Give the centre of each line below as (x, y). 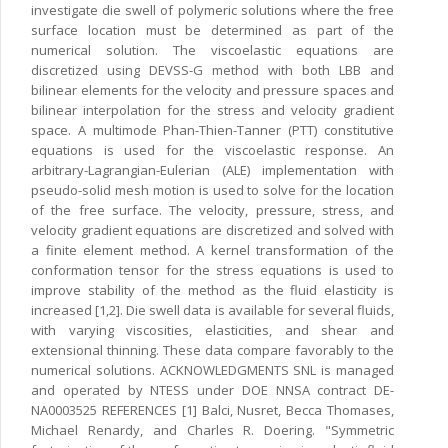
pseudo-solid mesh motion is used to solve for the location (212, 189)
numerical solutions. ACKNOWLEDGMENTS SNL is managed (212, 369)
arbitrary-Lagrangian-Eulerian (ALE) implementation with (212, 169)
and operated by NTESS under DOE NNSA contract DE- (212, 389)
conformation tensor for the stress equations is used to (212, 269)
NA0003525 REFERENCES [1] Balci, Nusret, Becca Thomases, (212, 409)
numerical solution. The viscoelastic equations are (212, 49)
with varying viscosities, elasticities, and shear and (212, 329)
